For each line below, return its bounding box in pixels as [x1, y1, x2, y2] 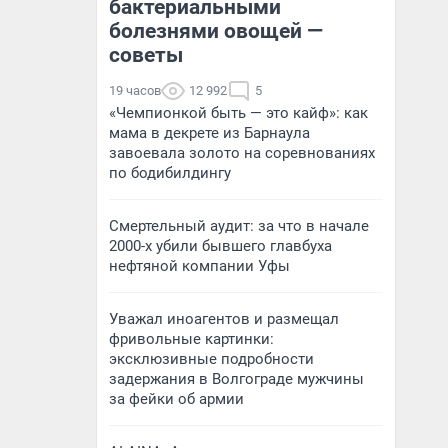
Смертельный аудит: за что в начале [109, 217, 369, 235]
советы [109, 43, 183, 67]
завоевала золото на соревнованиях [109, 144, 375, 162]
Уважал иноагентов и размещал [109, 310, 339, 328]
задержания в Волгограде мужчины [109, 370, 364, 388]
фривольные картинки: [109, 330, 274, 348]
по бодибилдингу [109, 164, 231, 182]
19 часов [109, 83, 161, 98]
